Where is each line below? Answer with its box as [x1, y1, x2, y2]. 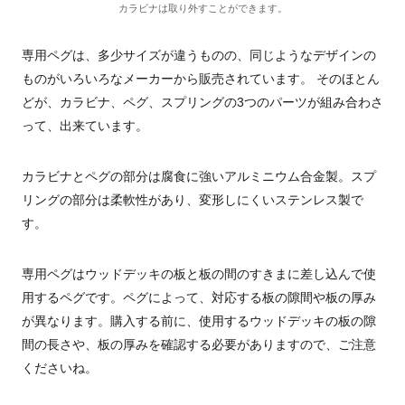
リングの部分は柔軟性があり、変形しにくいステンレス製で [22, 193, 363, 207]
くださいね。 [22, 361, 98, 375]
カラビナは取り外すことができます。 [118, 3, 287, 14]
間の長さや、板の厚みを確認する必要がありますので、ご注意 [22, 337, 376, 352]
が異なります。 [22, 314, 110, 328]
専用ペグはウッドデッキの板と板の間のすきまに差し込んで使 [22, 267, 376, 281]
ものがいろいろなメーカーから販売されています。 [22, 71, 316, 86]
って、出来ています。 [22, 118, 148, 133]
